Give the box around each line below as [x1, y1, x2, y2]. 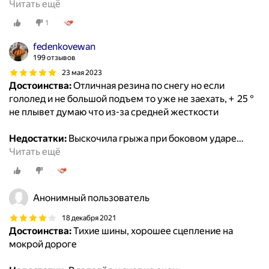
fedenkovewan [33, 41, 95, 53]
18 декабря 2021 [62, 213, 116, 222]
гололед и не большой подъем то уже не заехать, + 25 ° [9, 93, 254, 105]
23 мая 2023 [62, 68, 102, 77]
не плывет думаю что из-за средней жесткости [9, 106, 219, 118]
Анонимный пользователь [33, 192, 150, 204]
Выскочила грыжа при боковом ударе [67, 133, 237, 145]
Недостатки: [9, 133, 67, 145]
